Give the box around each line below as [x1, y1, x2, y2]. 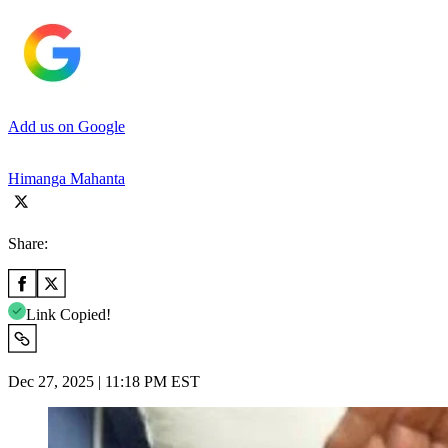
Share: [8, 234, 48, 252]
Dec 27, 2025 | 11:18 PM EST [8, 372, 200, 390]
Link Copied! [26, 305, 111, 323]
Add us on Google [8, 117, 125, 135]
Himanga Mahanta [8, 169, 125, 187]
